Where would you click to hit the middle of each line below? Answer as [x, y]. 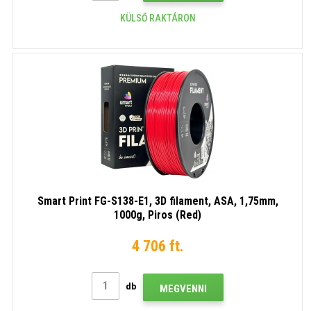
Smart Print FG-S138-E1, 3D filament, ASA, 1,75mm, [158, 201]
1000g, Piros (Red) [158, 215]
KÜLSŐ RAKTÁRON [158, 18]
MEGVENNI [183, 288]
